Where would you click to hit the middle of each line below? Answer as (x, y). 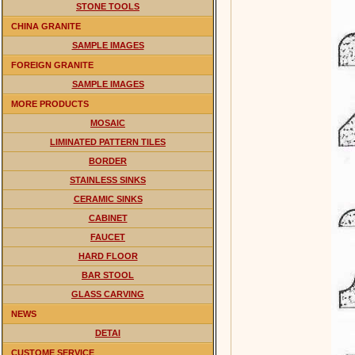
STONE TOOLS (108, 6)
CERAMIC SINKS (108, 199)
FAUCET (108, 237)
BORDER (108, 161)
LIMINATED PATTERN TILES (108, 142)
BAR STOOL (108, 275)
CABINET (108, 218)
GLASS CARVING (108, 294)
